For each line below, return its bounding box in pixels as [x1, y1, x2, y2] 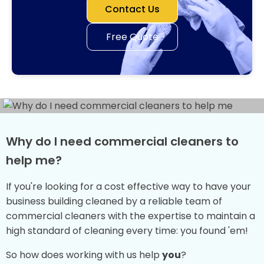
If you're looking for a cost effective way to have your [6, 180, 251, 193]
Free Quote [105, 30, 159, 44]
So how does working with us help [6, 248, 162, 262]
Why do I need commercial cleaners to [6, 133, 239, 150]
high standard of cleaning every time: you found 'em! [6, 224, 248, 237]
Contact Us [104, 2, 160, 16]
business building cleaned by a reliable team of [6, 194, 222, 208]
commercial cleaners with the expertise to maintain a [6, 209, 255, 223]
